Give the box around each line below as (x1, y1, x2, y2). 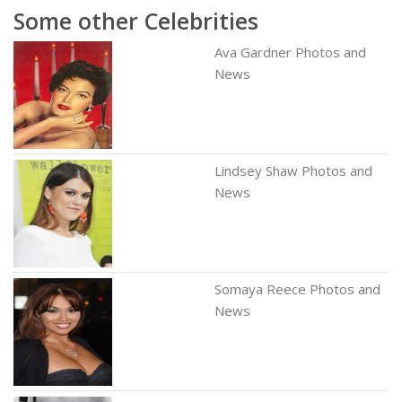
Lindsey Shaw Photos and (214, 162, 372, 179)
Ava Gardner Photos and (214, 43, 366, 61)
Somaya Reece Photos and (214, 280, 380, 298)
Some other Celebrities (13, 5, 258, 36)
